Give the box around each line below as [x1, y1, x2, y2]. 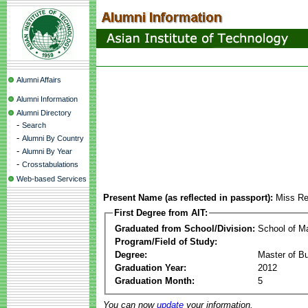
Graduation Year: [115, 262, 186, 273]
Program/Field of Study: [115, 236, 217, 247]
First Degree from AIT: [114, 208, 208, 218]
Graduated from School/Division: [115, 223, 255, 234]
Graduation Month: [115, 275, 195, 286]
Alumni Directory [16, 109, 71, 117]
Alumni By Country [22, 134, 84, 142]
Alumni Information [16, 95, 78, 103]
